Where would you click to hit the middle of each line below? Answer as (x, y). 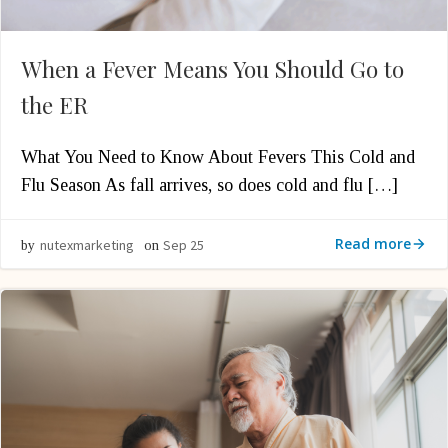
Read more (373, 243)
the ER (54, 105)
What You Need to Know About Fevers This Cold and (218, 157)
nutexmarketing (87, 245)
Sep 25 (183, 245)
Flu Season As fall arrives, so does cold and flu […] (209, 185)
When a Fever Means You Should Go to (212, 69)
